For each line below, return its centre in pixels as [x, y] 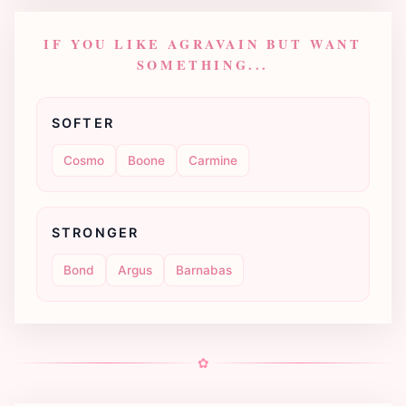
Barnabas [204, 270]
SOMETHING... [203, 65]
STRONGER [96, 233]
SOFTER [83, 123]
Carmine [213, 160]
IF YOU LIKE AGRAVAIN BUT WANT [203, 44]
